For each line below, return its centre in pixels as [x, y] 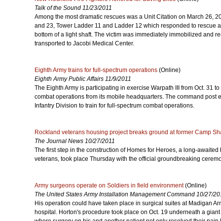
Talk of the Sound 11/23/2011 [73, 8]
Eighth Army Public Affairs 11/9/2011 [83, 79]
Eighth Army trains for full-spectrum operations [96, 70]
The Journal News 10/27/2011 [75, 141]
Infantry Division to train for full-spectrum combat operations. [114, 106]
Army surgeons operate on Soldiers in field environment [109, 185]
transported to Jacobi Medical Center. [84, 43]
